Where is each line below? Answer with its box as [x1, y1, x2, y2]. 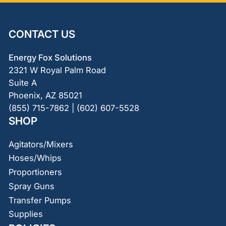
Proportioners [8, 167, 62, 178]
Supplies [8, 209, 43, 219]
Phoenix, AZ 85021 [8, 90, 82, 100]
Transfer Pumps [8, 195, 71, 205]
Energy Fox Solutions [8, 52, 92, 63]
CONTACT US [8, 27, 75, 40]
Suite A [8, 77, 37, 88]
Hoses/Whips [8, 153, 62, 163]
